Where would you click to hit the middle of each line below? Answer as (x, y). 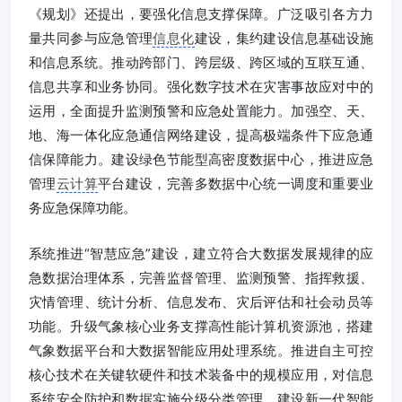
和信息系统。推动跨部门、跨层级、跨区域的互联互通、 (201, 62)
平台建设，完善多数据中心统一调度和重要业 (235, 183)
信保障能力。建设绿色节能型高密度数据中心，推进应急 (201, 159)
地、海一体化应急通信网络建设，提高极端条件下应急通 (201, 135)
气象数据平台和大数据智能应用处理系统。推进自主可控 (201, 350)
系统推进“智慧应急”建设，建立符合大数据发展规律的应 (201, 253)
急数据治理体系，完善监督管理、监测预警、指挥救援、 (201, 277)
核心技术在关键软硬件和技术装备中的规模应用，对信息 (201, 374)
